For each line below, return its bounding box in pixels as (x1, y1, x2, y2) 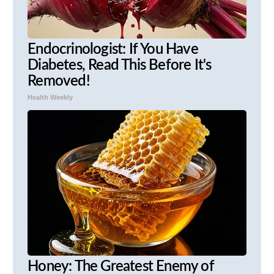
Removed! (28, 74, 90, 89)
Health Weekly (28, 94, 73, 102)
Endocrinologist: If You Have (28, 42, 198, 57)
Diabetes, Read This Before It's (28, 58, 212, 73)
